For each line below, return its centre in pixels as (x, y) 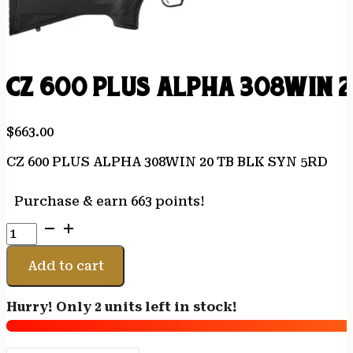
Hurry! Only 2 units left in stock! (122, 307)
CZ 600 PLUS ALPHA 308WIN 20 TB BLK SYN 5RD (167, 162)
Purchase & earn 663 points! (110, 202)
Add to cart (65, 266)
